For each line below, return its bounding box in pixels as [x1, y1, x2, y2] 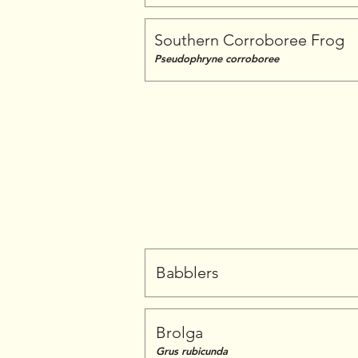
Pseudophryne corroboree [154, 52, 279, 65]
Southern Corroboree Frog [154, 30, 344, 50]
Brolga [156, 323, 203, 342]
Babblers [156, 263, 219, 282]
